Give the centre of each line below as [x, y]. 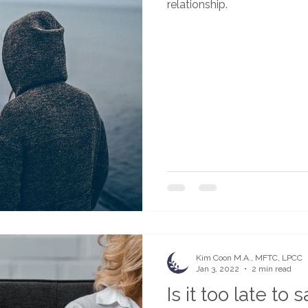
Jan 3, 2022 [218, 269]
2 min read [272, 269]
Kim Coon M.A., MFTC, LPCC [249, 257]
